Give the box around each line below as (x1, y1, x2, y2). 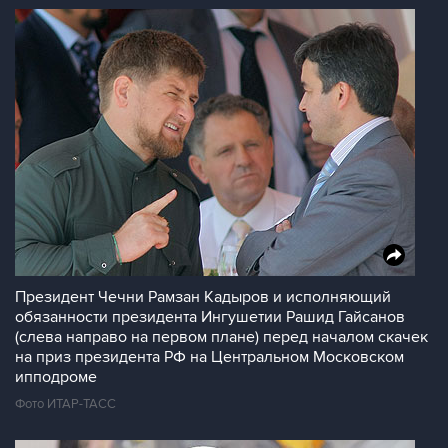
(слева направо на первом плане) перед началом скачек (15, 327, 428, 347)
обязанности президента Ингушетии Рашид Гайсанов (15, 307, 405, 327)
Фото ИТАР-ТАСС (15, 396, 116, 412)
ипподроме (15, 367, 97, 387)
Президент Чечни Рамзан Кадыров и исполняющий (15, 287, 391, 307)
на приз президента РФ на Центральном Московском (15, 347, 404, 367)
